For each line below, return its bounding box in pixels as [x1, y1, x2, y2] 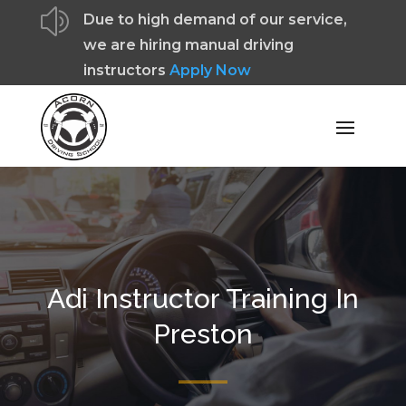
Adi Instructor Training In [46, 282, 359, 314]
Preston [152, 317, 253, 350]
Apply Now [169, 62, 251, 79]
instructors [82, 62, 169, 79]
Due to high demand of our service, [82, 11, 347, 28]
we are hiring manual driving [82, 36, 294, 53]
